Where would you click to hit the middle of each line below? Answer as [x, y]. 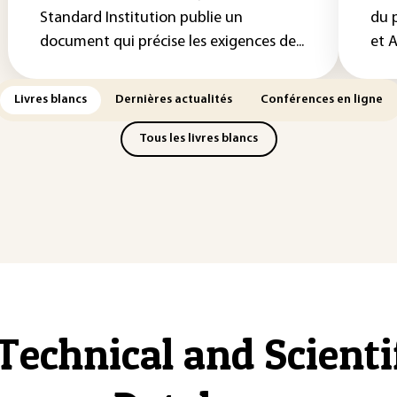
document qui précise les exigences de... [172, 42]
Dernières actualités [174, 100]
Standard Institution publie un [141, 18]
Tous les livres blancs [198, 139]
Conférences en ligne [322, 100]
